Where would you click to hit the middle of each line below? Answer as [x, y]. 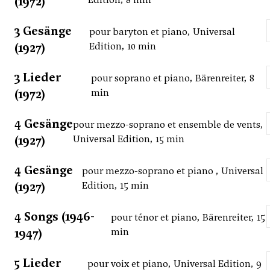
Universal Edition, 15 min [129, 139]
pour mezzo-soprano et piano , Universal [173, 171]
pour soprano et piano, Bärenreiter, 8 [172, 78]
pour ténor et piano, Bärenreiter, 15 [188, 218]
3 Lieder [38, 77]
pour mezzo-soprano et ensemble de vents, [168, 125]
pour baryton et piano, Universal [162, 32]
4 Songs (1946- [55, 217]
